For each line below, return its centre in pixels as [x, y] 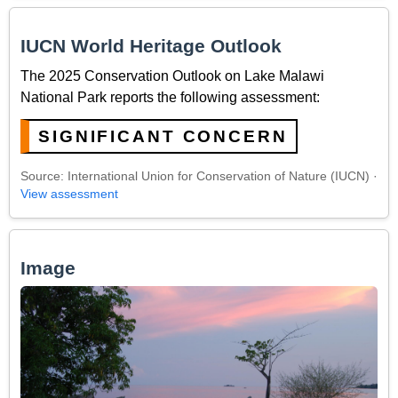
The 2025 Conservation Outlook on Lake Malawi [172, 76]
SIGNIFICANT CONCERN [163, 136]
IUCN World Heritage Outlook [151, 46]
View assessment [69, 195]
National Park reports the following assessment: [170, 97]
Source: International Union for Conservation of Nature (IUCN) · [199, 177]
